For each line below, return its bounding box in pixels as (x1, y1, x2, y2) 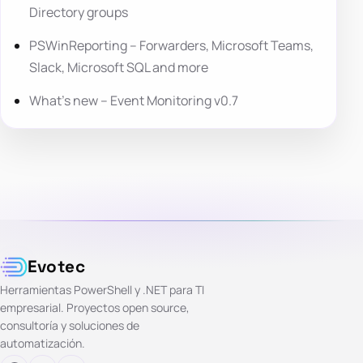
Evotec (27, 256, 86, 278)
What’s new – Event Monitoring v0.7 (29, 92, 239, 110)
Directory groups (29, 3, 129, 22)
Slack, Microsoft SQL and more (29, 58, 209, 77)
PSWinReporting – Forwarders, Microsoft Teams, (29, 36, 314, 55)
